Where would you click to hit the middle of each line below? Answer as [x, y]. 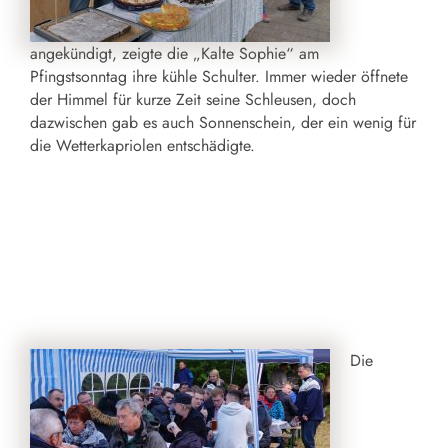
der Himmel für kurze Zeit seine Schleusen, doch [193, 99]
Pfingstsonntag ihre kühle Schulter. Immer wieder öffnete [219, 76]
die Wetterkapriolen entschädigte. [142, 145]
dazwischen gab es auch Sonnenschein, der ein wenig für [223, 122]
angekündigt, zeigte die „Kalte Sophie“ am [174, 53]
